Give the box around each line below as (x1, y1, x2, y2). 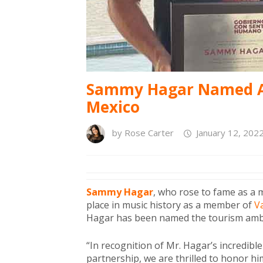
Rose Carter (124, 127, 174, 139)
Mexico (86, 96, 140, 117)
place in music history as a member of (86, 198, 254, 211)
